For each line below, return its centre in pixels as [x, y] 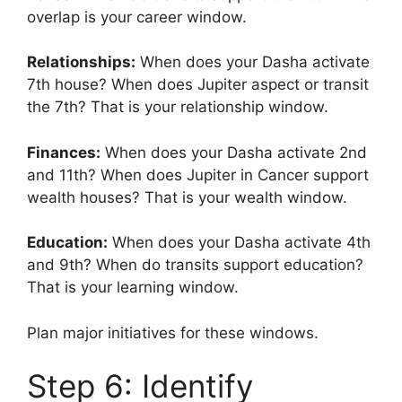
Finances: [64, 152]
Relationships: [81, 62]
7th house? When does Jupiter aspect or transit [198, 84]
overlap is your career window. [137, 17]
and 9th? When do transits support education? [195, 265]
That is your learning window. [133, 287]
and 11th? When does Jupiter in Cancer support [198, 175]
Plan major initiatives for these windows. [173, 332]
